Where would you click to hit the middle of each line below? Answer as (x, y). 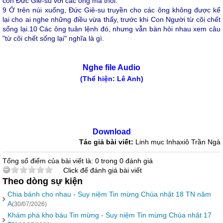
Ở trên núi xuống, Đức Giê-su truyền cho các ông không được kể (113, 10)
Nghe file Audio (111, 67)
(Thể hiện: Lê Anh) (111, 79)
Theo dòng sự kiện (43, 181)
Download (111, 132)
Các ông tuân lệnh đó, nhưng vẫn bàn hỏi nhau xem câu (129, 29)
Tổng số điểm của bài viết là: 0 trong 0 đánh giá (78, 161)
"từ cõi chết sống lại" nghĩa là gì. (53, 38)
